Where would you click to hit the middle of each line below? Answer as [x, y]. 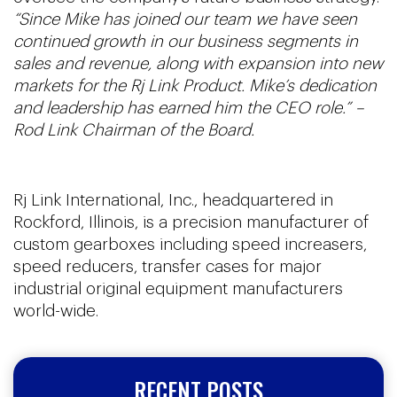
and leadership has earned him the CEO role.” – [188, 109]
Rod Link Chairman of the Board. [134, 131]
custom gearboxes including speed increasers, [190, 244]
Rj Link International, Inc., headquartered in [173, 200]
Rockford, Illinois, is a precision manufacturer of [191, 222]
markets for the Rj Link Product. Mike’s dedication [195, 86]
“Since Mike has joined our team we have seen [185, 20]
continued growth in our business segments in [186, 42]
